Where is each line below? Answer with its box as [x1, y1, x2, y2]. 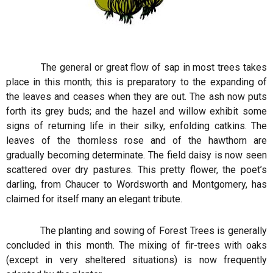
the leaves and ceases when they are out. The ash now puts [6, 91, 267, 102]
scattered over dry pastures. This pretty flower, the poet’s [6, 164, 267, 175]
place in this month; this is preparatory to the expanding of [6, 76, 267, 88]
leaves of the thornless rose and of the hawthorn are [6, 135, 267, 146]
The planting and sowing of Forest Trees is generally [6, 225, 267, 236]
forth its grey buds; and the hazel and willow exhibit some [6, 105, 267, 117]
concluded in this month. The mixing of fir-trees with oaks [6, 239, 267, 251]
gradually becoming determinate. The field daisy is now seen [6, 149, 267, 161]
